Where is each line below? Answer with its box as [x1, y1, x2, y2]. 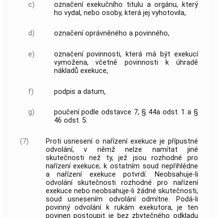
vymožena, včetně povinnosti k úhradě [54, 58, 198, 67]
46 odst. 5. [54, 116, 88, 125]
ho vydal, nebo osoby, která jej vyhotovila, [54, 8, 186, 17]
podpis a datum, [54, 87, 106, 96]
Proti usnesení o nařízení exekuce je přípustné [45, 137, 198, 145]
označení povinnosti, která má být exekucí [54, 50, 198, 59]
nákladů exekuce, [54, 67, 108, 75]
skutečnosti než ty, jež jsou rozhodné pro [45, 153, 198, 162]
